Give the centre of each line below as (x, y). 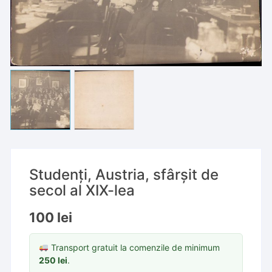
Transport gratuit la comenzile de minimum (134, 247)
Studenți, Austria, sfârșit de (124, 175)
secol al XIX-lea (82, 190)
